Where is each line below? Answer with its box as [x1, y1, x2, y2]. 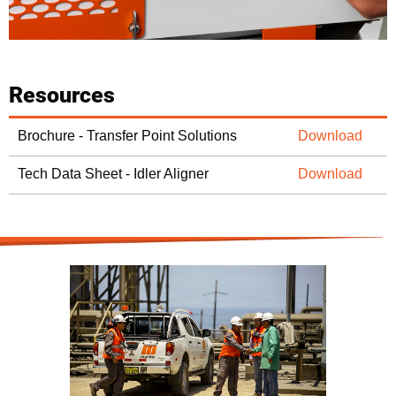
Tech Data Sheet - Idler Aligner [18, 165, 209, 181]
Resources [9, 81, 115, 108]
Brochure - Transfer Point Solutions [18, 127, 237, 143]
